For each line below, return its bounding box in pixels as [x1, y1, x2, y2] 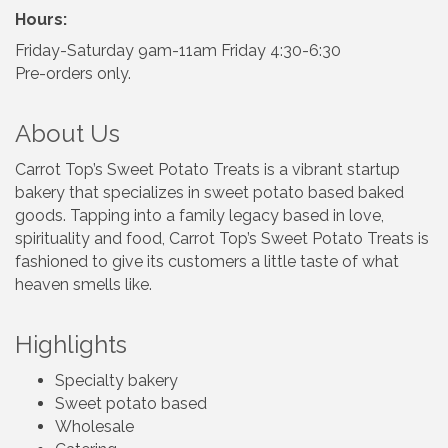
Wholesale [55, 416, 134, 436]
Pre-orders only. [15, 63, 131, 83]
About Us [15, 118, 120, 148]
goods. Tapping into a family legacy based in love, [15, 205, 384, 225]
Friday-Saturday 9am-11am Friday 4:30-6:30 [15, 40, 341, 60]
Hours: [15, 9, 67, 29]
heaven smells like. [15, 274, 152, 294]
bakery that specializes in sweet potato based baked [15, 182, 404, 202]
